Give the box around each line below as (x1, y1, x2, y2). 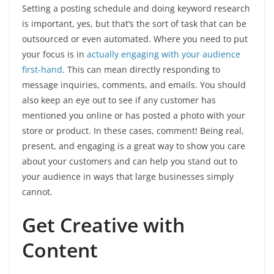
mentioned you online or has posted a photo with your (22, 109, 245, 122)
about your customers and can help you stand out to (22, 155, 237, 168)
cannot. (22, 186, 55, 198)
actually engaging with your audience (87, 48, 240, 61)
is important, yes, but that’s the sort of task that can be (22, 18, 246, 30)
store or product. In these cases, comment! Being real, (22, 125, 244, 137)
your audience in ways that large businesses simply (22, 171, 234, 183)
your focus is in (22, 48, 87, 61)
